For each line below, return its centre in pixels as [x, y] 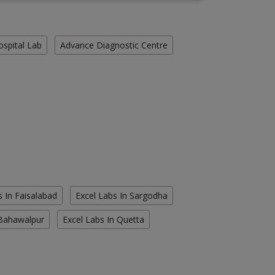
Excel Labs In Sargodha [122, 196]
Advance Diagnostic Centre [114, 45]
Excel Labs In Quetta [103, 220]
